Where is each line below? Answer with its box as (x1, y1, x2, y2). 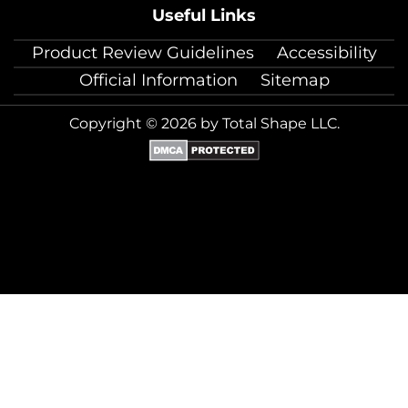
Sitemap (260, 69, 330, 90)
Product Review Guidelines (31, 42, 254, 63)
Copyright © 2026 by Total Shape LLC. (68, 114, 340, 132)
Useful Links (152, 5, 256, 25)
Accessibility (276, 42, 377, 63)
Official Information (78, 69, 238, 90)
